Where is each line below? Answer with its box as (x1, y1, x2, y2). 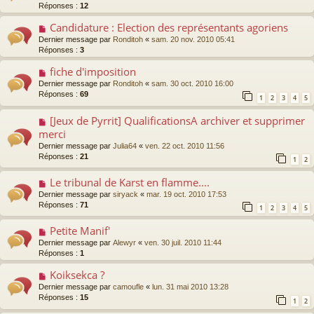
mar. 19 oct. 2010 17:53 (146, 189, 226, 198)
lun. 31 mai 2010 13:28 (152, 282, 228, 292)
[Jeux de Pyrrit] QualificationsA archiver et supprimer (49, 113, 305, 128)
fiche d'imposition (49, 64, 136, 79)
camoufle (113, 282, 144, 292)
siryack (113, 189, 138, 198)
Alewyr (113, 238, 136, 247)
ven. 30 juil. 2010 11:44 (144, 238, 221, 247)
